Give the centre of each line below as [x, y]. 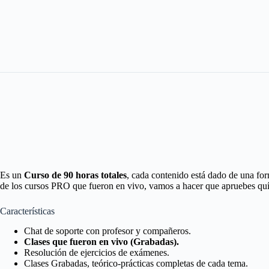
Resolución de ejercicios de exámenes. [97, 252]
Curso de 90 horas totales [75, 175]
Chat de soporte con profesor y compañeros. [109, 231]
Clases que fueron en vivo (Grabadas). [101, 241]
